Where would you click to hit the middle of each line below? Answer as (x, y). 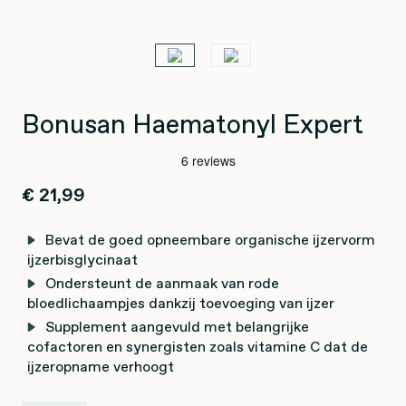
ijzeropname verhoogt (101, 366)
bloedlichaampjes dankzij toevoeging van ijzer (181, 303)
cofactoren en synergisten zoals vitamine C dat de (198, 346)
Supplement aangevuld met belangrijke (177, 326)
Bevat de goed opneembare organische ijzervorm (210, 239)
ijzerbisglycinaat (82, 259)
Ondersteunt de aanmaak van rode (162, 283)
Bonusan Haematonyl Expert (193, 124)
